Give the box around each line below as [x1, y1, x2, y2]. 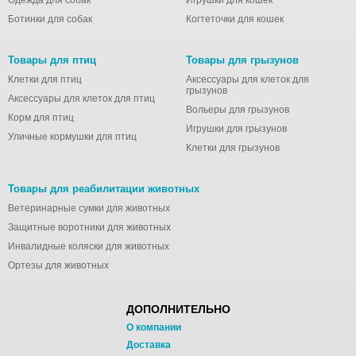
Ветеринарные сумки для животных [8, 203, 170, 214]
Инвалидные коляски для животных [8, 241, 169, 252]
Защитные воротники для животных [8, 222, 171, 233]
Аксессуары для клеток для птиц [8, 93, 155, 104]
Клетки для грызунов [186, 142, 280, 153]
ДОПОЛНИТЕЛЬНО [126, 303, 230, 315]
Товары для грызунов [186, 54, 299, 66]
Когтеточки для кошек [186, 14, 284, 25]
